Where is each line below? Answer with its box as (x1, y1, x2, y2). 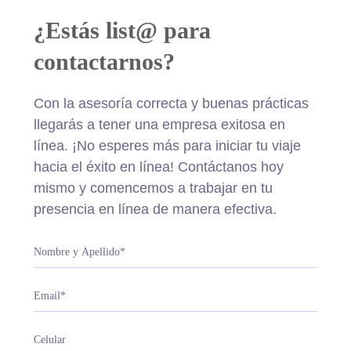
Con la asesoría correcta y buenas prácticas (33, 96, 309, 111)
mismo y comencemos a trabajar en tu (33, 180, 273, 196)
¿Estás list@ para (33, 17, 211, 43)
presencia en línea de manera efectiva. (33, 201, 277, 217)
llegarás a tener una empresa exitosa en (33, 117, 285, 132)
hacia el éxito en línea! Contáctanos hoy (33, 159, 284, 175)
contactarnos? (33, 49, 175, 74)
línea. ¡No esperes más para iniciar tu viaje (33, 138, 301, 154)
